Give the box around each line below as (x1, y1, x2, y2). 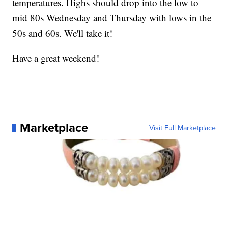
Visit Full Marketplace (149, 123, 216, 133)
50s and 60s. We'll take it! (12, 26, 113, 39)
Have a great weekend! (12, 51, 100, 64)
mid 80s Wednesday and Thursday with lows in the (12, 11, 212, 24)
